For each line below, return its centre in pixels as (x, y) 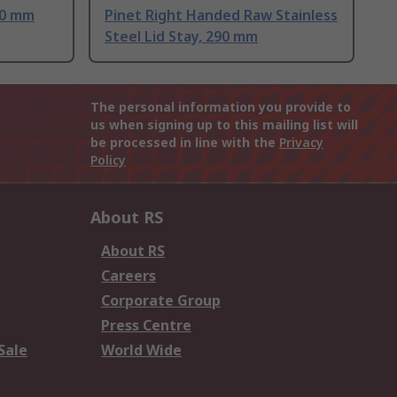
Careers (128, 276)
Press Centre (146, 326)
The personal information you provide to (221, 107)
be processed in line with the (185, 143)
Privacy (301, 143)
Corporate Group (161, 301)
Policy (108, 160)
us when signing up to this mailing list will (224, 125)
